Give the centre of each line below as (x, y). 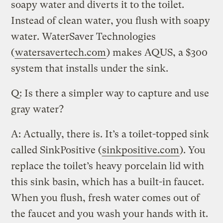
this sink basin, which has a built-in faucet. (108, 182)
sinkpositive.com (141, 150)
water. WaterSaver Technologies (84, 36)
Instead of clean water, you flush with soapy (111, 20)
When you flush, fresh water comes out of (106, 198)
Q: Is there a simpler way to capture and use (110, 93)
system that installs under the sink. (90, 68)
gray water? (38, 109)
